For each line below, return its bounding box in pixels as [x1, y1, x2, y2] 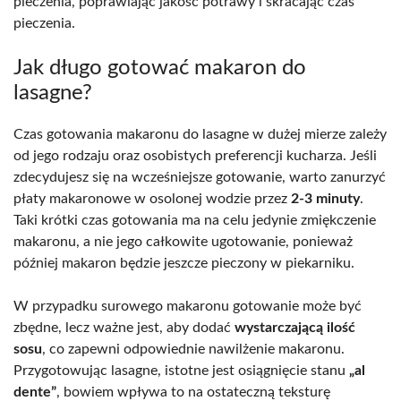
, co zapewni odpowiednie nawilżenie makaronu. [42, 341, 345, 356]
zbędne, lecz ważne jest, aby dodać [13, 320, 235, 335]
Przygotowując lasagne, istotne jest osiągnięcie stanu [13, 363, 349, 378]
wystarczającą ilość [235, 320, 355, 335]
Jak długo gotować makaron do [13, 56, 306, 79]
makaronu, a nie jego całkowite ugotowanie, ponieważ [13, 234, 353, 249]
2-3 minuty [291, 191, 360, 206]
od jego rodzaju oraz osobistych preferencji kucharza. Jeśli [13, 148, 377, 163]
